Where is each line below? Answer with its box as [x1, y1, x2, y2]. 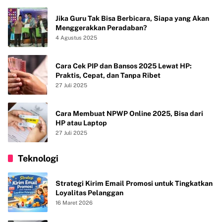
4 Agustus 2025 [55, 34, 97, 41]
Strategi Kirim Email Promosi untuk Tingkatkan [55, 179, 213, 187]
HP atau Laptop [55, 118, 107, 127]
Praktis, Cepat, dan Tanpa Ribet [55, 71, 161, 79]
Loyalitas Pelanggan [55, 188, 123, 197]
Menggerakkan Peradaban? [55, 23, 147, 32]
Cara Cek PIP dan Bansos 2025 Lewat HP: [55, 61, 192, 70]
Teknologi [18, 153, 58, 164]
